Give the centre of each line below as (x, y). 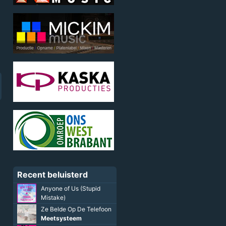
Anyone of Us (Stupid (70, 189)
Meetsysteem (61, 218)
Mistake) (53, 198)
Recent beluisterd (52, 175)
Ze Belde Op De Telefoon (76, 209)
